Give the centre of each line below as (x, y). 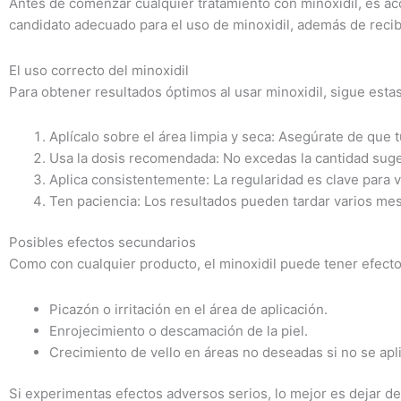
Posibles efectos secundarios (102, 243)
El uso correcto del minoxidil (99, 70)
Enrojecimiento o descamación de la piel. (179, 330)
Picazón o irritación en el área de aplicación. (188, 309)
